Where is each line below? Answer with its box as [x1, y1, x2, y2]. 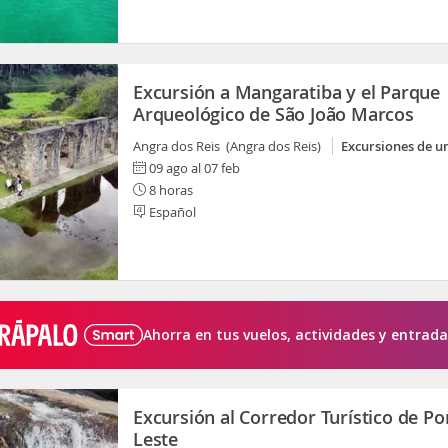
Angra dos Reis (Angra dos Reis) [133, 137, 327, 155]
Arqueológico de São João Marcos [133, 102, 414, 126]
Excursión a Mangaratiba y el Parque [133, 80, 440, 104]
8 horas [146, 181, 193, 199]
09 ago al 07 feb [149, 159, 240, 177]
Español [146, 203, 196, 221]
